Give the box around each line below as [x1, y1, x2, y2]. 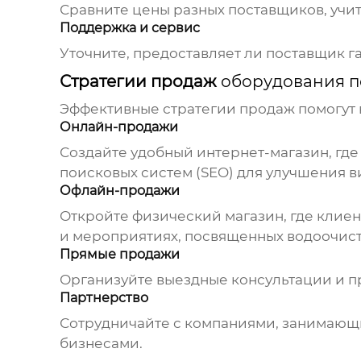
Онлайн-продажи [59, 119, 178, 135]
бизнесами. [59, 335, 143, 352]
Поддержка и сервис [59, 20, 200, 36]
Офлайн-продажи [59, 183, 180, 199]
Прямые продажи [59, 247, 180, 263]
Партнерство [59, 290, 148, 306]
